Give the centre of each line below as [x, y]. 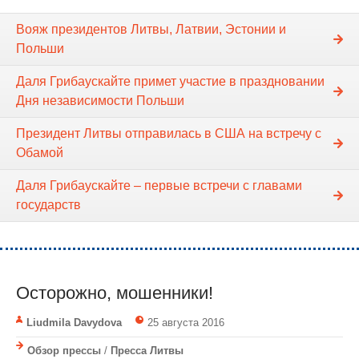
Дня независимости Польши [100, 100]
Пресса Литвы [147, 350]
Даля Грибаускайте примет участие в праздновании [170, 81]
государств [48, 204]
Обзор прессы [64, 350]
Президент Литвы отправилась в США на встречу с [169, 133]
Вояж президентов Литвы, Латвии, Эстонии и [151, 29]
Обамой [40, 152]
